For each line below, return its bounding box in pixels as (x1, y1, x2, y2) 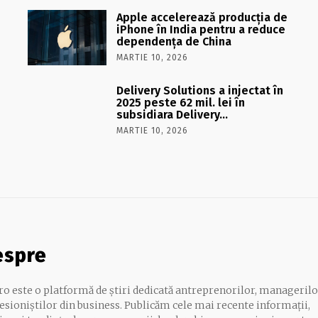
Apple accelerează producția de (116, 10, 287, 24)
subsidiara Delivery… (116, 107, 228, 121)
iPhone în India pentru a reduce (116, 22, 285, 36)
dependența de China (116, 34, 231, 48)
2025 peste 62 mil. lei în (116, 95, 245, 109)
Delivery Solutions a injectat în (116, 83, 283, 97)
